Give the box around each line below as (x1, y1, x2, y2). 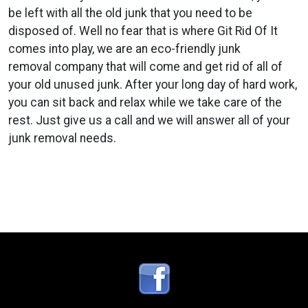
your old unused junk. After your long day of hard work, (8, 78, 297, 91)
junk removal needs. (8, 131, 116, 145)
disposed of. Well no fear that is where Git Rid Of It (8, 24, 278, 38)
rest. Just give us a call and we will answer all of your (8, 113, 290, 127)
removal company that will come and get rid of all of (8, 60, 283, 74)
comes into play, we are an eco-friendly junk (8, 42, 241, 56)
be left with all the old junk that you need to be (8, 6, 252, 20)
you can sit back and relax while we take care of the (8, 96, 282, 109)
